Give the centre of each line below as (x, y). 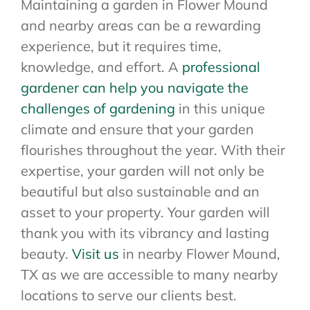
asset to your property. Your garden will (145, 212)
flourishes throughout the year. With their (153, 150)
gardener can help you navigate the (135, 88)
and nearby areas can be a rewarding (141, 26)
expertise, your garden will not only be (143, 171)
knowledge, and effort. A (101, 67)
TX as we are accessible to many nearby (149, 275)
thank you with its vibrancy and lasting (145, 233)
